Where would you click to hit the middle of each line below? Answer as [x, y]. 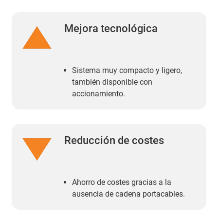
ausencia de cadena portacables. [128, 194]
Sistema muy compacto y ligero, [127, 70]
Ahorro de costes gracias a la [122, 182]
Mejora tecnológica [111, 28]
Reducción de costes [114, 140]
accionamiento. [99, 93]
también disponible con [112, 82]
